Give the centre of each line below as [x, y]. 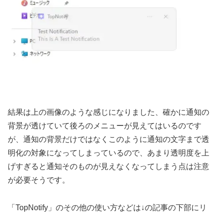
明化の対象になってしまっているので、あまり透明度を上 [108, 153]
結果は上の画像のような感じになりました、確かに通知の [108, 112]
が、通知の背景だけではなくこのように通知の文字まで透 [108, 139]
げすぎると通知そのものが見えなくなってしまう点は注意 [108, 166]
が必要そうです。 [39, 180]
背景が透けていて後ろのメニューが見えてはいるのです [105, 125]
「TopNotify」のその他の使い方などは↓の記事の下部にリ [107, 207]
